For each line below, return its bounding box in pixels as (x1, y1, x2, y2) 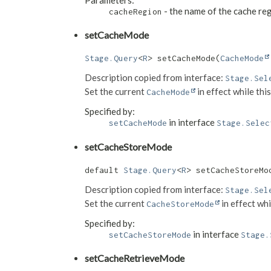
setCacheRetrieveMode (85, 252, 184, 264)
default (85, 165, 123, 175)
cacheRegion (109, 6, 162, 16)
